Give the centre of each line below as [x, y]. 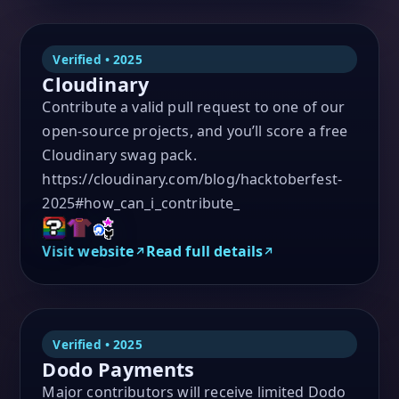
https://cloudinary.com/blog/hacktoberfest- [192, 179]
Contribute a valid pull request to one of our [194, 106]
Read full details [204, 251]
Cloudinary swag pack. [119, 155]
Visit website [88, 251]
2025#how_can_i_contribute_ [141, 203]
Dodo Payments [118, 369]
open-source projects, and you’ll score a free [195, 130]
